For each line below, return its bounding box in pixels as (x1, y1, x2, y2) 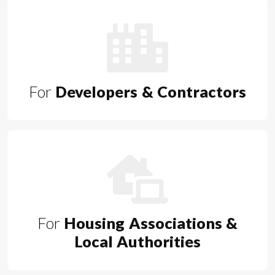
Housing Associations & (60, 214, 238, 233)
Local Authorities (74, 232, 201, 251)
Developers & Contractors (51, 82, 247, 101)
